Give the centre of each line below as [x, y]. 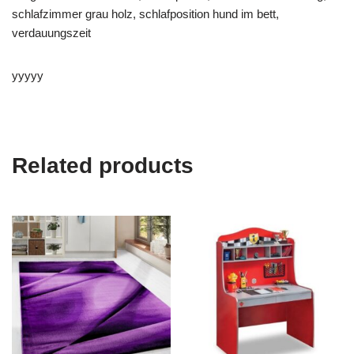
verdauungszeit [51, 33]
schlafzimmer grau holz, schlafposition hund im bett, [145, 14]
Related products [103, 166]
